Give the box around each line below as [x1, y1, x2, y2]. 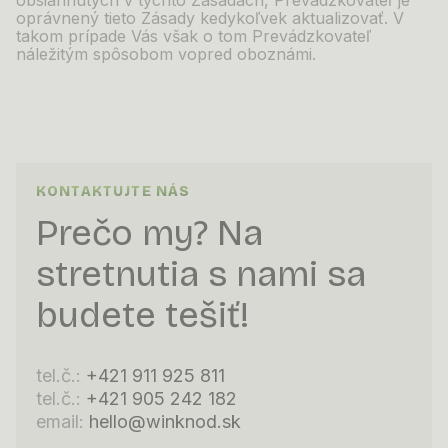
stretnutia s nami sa [36, 253, 366, 296]
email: [36, 411, 89, 432]
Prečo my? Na [36, 212, 263, 255]
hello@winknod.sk [89, 411, 241, 432]
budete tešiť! [36, 294, 249, 337]
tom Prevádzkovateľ [218, 26, 371, 46]
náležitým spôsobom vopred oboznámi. [16, 44, 316, 64]
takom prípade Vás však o [16, 26, 218, 46]
